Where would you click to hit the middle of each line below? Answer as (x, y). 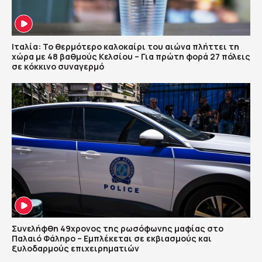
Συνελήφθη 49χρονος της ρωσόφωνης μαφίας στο (118, 228)
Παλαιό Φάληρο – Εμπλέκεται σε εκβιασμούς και (112, 238)
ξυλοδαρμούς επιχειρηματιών (75, 248)
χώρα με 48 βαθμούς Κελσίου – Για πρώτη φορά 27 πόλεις (131, 57)
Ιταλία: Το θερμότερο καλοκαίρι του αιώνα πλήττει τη (125, 47)
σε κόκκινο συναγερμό (58, 67)
